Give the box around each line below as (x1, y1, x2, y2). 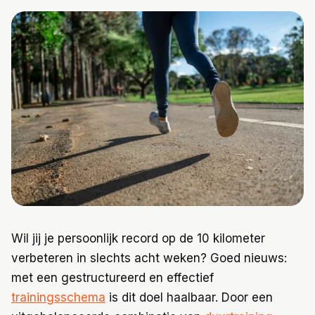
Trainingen (21, 25, 76, 37)
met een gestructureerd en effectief (11, 271, 214, 285)
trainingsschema (11, 290, 105, 305)
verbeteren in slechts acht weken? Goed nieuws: (11, 251, 287, 266)
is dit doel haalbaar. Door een (105, 290, 273, 305)
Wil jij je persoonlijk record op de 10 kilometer (11, 231, 265, 246)
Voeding (21, 57, 64, 70)
